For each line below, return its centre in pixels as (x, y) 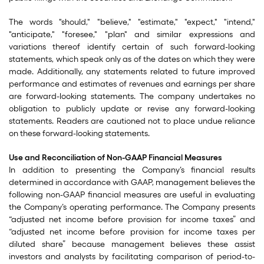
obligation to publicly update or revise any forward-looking (132, 109)
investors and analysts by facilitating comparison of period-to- (132, 257)
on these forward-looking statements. (79, 133)
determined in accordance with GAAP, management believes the (132, 182)
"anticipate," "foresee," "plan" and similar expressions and (132, 34)
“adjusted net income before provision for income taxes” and (132, 220)
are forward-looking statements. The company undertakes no (132, 96)
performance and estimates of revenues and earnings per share (132, 84)
